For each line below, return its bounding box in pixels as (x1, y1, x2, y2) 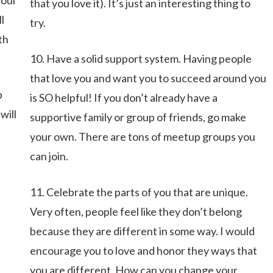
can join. (29, 149, 68, 163)
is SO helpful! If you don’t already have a (29, 91, 218, 104)
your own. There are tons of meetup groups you (29, 130, 255, 143)
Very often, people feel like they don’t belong (29, 205, 242, 218)
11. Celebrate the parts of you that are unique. (29, 185, 248, 199)
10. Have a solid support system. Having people (29, 52, 252, 65)
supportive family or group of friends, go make (29, 110, 246, 124)
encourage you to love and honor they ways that (29, 244, 257, 257)
